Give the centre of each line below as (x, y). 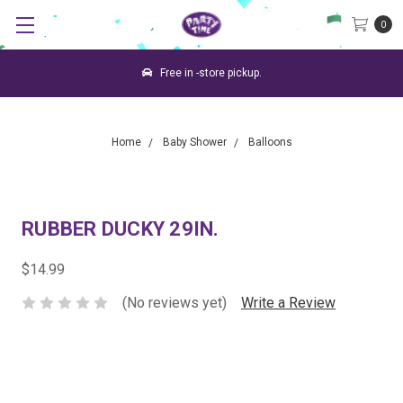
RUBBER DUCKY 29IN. (121, 229)
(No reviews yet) (175, 302)
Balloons (270, 142)
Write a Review (288, 302)
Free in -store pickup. (209, 73)
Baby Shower (194, 142)
